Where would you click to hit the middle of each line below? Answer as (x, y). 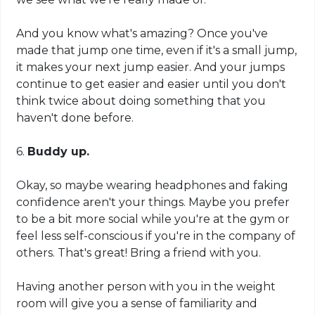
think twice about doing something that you (141, 101)
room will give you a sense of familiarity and (137, 303)
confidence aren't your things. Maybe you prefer (153, 202)
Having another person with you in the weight (146, 286)
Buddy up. (59, 151)
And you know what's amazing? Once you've (142, 33)
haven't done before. (75, 117)
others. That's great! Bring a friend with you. (139, 252)
